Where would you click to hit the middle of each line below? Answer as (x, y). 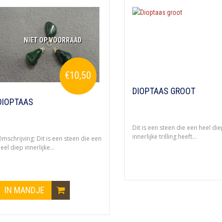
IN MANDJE (25, 190)
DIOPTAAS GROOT (164, 91)
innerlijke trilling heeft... (164, 137)
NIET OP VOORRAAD (53, 40)
